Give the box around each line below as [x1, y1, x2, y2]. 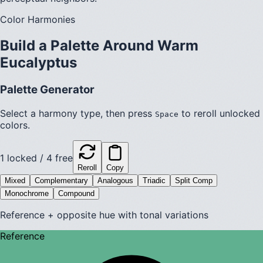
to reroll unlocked [181, 107, 260, 119]
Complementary [35, 176, 88, 185]
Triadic [143, 176, 166, 185]
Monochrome [5, 188, 49, 198]
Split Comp [175, 176, 213, 185]
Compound [58, 188, 95, 198]
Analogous [97, 176, 133, 185]
